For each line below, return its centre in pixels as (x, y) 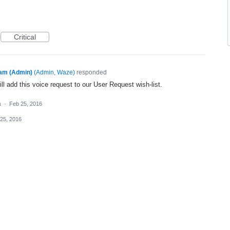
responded (91, 72)
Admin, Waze (54, 72)
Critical (25, 37)
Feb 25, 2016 (26, 104)
